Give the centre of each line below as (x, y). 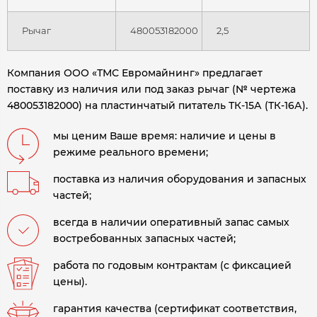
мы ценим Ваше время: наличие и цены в (165, 136)
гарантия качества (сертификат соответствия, (175, 309)
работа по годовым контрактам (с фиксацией (172, 266)
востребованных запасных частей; (144, 239)
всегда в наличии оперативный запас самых (171, 223)
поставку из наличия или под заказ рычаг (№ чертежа (151, 90)
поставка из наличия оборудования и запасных (180, 179)
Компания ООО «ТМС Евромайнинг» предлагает (135, 73)
